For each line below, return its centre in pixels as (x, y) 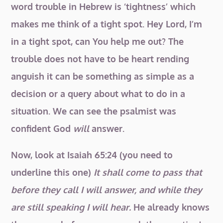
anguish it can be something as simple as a (103, 76)
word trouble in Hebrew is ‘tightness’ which (104, 6)
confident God (42, 128)
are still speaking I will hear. (71, 207)
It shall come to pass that (148, 172)
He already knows (170, 207)
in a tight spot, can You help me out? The (98, 41)
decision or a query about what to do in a (98, 94)
